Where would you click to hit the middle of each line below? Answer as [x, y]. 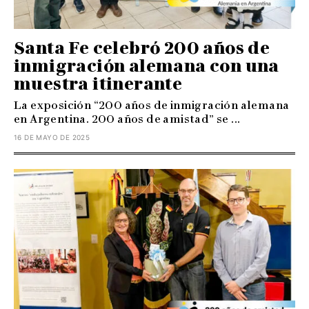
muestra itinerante [98, 84]
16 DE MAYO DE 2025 [52, 138]
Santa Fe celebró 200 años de [142, 48]
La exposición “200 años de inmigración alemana [152, 106]
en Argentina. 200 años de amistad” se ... [127, 119]
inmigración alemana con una [147, 66]
